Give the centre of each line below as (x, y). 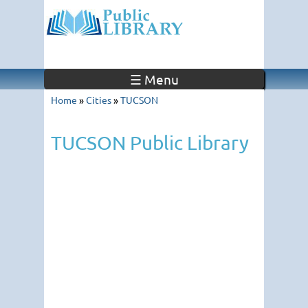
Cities (99, 100)
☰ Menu (154, 79)
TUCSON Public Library (150, 143)
